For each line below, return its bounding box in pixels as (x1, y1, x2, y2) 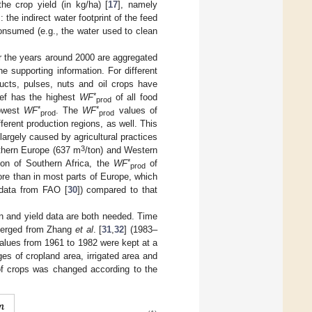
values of (114, 105, 158, 116)
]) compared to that (77, 185, 158, 196)
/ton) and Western (85, 145, 157, 156)
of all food (111, 92, 158, 103)
